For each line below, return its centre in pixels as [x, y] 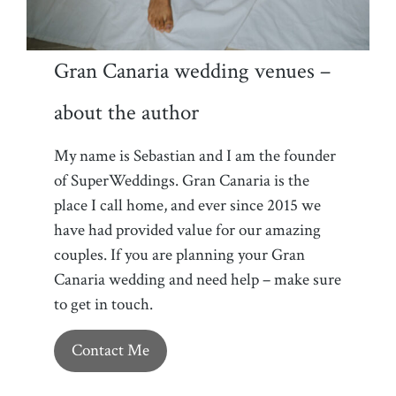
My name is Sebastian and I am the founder [195, 156]
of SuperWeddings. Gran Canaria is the [182, 181]
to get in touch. [104, 305]
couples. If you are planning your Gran [180, 255]
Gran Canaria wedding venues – [193, 72]
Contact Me [111, 350]
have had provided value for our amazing [188, 231]
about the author [127, 113]
